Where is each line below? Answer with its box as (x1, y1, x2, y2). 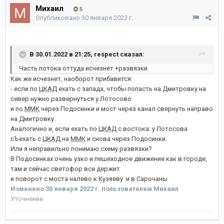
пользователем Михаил (100, 184, 178, 192)
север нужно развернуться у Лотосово (10, 94, 131, 102)
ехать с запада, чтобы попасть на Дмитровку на (57, 84, 206, 92)
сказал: (118, 50, 144, 58)
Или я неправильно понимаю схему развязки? (10, 144, 153, 152)
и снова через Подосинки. (85, 134, 167, 142)
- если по (10, 84, 39, 92)
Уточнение (10, 194, 43, 202)
